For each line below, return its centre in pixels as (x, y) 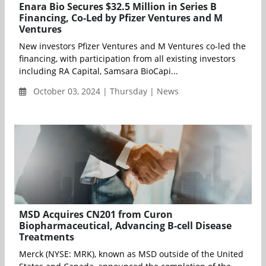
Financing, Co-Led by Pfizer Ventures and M (121, 18)
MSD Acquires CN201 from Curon (96, 214)
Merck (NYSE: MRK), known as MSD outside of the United (131, 254)
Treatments (47, 237)
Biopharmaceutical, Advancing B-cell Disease (125, 225)
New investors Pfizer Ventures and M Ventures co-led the (132, 46)
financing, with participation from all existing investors (127, 59)
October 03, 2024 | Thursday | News (105, 91)
